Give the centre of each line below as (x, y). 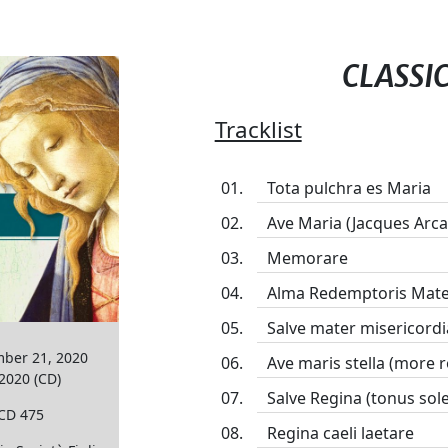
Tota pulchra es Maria (348, 188)
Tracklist (258, 129)
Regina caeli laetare (340, 433)
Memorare (307, 258)
